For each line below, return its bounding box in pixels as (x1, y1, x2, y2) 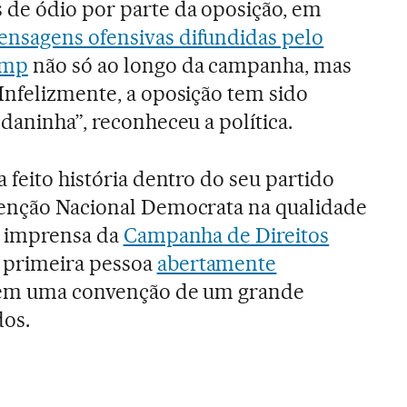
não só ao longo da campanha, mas (27, 52, 352, 78)
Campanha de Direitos (123, 222, 330, 248)
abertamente (156, 250, 277, 276)
